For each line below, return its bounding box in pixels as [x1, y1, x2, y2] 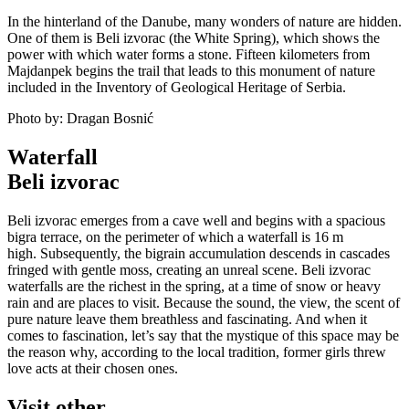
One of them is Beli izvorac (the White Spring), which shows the [7, 29, 380, 46]
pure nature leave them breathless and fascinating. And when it [7, 310, 367, 327]
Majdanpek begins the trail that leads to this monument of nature [7, 62, 375, 79]
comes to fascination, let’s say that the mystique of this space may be [7, 327, 399, 343]
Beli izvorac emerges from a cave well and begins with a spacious [7, 212, 385, 228]
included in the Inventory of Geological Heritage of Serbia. [7, 79, 346, 95]
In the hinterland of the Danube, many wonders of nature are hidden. [7, 13, 402, 29]
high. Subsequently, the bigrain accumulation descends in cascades [7, 245, 390, 261]
